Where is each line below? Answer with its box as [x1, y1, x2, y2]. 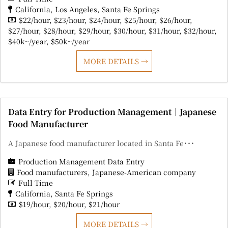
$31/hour [149, 25, 179, 36]
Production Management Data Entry [18, 156, 145, 167]
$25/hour [124, 15, 155, 25]
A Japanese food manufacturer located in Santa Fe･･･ [8, 138, 194, 149]
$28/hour [43, 25, 74, 36]
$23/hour [54, 15, 84, 25]
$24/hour [89, 15, 120, 25]
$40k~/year [8, 36, 46, 47]
